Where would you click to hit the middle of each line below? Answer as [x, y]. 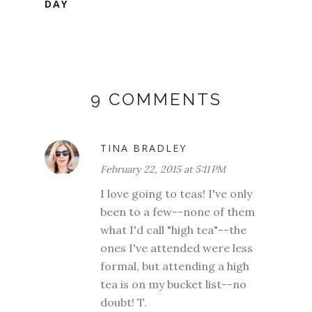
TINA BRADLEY [143, 148]
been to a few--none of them [178, 211]
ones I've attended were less [177, 248]
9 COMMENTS [156, 99]
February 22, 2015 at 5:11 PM [163, 169]
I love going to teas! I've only [176, 193]
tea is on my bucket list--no [173, 284]
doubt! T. [124, 302]
